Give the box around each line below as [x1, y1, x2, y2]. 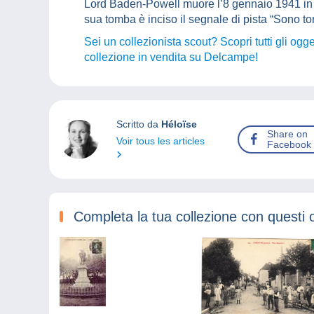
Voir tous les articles [116, 135, 205, 147]
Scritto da [116, 118, 161, 130]
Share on [267, 128, 308, 140]
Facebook [267, 139, 312, 151]
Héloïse [161, 118, 197, 130]
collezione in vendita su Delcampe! [84, 51, 258, 64]
